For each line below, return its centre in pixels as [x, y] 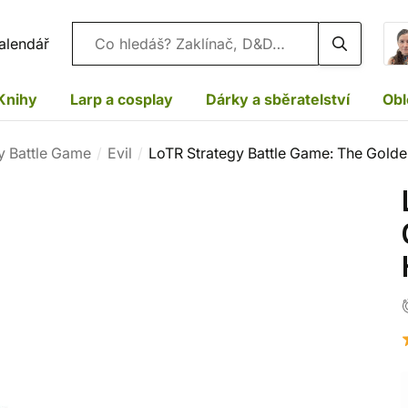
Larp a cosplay [122, 99]
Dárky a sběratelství [278, 99]
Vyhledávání [113, 43]
